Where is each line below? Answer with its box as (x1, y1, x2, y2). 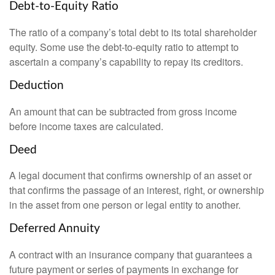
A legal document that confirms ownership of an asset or (9, 168, 252, 183)
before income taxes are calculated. (9, 118, 163, 133)
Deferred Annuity (9, 223, 100, 235)
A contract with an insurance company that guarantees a (9, 247, 252, 262)
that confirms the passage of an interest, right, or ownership (9, 183, 264, 198)
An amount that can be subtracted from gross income (9, 104, 237, 118)
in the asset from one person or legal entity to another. (9, 198, 241, 212)
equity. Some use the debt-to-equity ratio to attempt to (9, 39, 239, 54)
